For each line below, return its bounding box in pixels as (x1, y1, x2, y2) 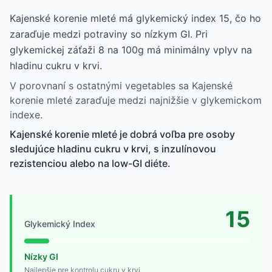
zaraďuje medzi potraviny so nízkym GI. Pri (10, 27, 208, 40)
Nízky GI (24, 251, 58, 262)
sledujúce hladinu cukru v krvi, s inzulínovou (10, 142, 216, 155)
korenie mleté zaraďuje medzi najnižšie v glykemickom (10, 93, 262, 106)
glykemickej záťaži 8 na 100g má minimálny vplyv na (10, 43, 252, 56)
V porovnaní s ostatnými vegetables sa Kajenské (10, 79, 233, 92)
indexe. (10, 108, 42, 121)
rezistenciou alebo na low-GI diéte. (10, 157, 171, 169)
